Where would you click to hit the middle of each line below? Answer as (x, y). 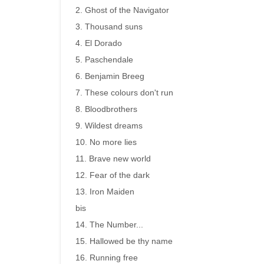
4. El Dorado (99, 43)
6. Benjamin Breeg (110, 76)
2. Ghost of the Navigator (122, 10)
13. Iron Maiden (105, 192)
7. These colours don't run (124, 93)
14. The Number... (109, 225)
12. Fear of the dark (113, 175)
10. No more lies (106, 142)
